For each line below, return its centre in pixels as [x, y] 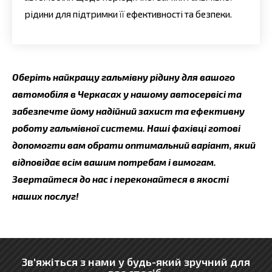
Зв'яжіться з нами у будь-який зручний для [136, 262]
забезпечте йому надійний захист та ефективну [128, 111]
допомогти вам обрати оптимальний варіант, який [134, 145]
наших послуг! [46, 196]
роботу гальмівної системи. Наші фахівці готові [126, 128]
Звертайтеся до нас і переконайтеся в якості [121, 179]
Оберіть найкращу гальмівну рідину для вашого [124, 77]
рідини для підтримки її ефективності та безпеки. [128, 14]
